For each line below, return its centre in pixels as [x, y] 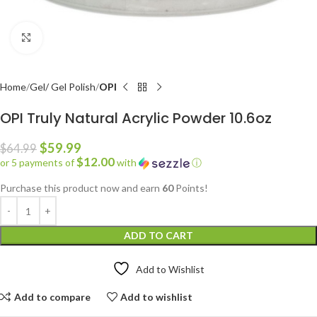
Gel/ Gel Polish [63, 87]
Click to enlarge [76, 38]
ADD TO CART [158, 235]
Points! [191, 188]
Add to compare [52, 296]
